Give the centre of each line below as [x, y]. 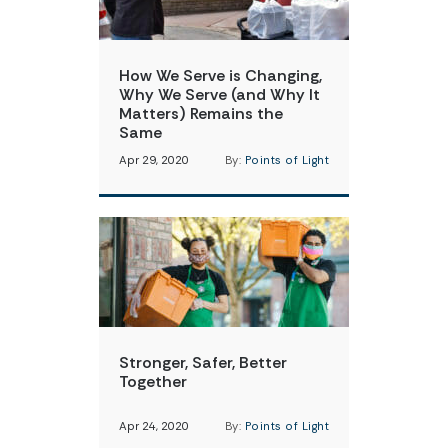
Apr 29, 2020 [154, 160]
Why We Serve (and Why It [219, 94]
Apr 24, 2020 [154, 426]
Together [153, 381]
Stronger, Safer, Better [203, 362]
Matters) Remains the [201, 113]
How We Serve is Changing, [220, 75]
